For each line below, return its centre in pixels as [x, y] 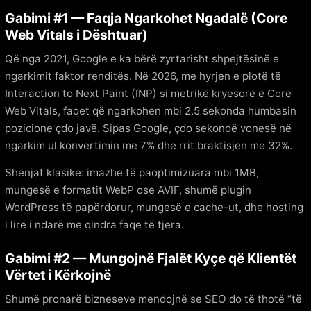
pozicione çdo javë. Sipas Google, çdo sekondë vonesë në [148, 128]
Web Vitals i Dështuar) [76, 34]
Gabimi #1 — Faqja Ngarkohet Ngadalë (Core [146, 18]
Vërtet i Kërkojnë [58, 275]
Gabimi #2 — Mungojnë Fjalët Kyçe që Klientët [151, 258]
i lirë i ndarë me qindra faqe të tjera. [94, 224]
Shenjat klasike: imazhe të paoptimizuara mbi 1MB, [132, 172]
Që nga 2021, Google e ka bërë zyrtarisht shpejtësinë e [142, 58]
